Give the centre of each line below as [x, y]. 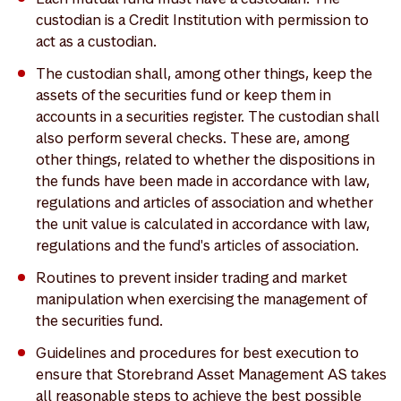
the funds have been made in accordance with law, [203, 181]
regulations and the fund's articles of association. [197, 245]
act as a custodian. [96, 41]
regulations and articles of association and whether [205, 202]
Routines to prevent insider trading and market [192, 277]
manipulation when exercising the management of [201, 299]
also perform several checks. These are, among [192, 138]
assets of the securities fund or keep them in [183, 95]
